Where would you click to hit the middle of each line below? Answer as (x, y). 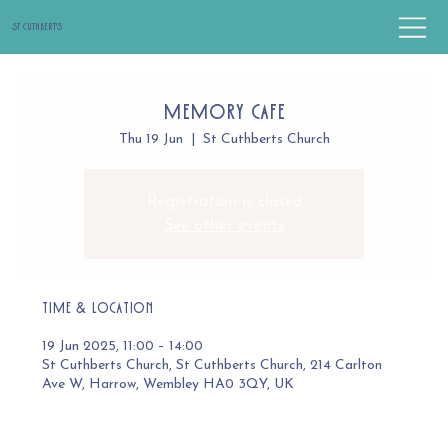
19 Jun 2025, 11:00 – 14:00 (123, 347)
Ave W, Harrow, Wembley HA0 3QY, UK (168, 385)
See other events (224, 226)
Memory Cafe (224, 112)
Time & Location (98, 308)
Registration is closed (224, 202)
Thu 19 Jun (150, 140)
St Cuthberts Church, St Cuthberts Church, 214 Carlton (212, 366)
